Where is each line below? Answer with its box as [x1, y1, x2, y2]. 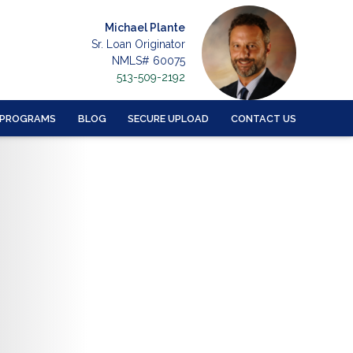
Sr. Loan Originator [91, 38, 185, 50]
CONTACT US [231, 112, 296, 124]
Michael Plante [105, 21, 185, 34]
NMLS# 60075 [112, 54, 185, 67]
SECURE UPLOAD [128, 112, 210, 124]
